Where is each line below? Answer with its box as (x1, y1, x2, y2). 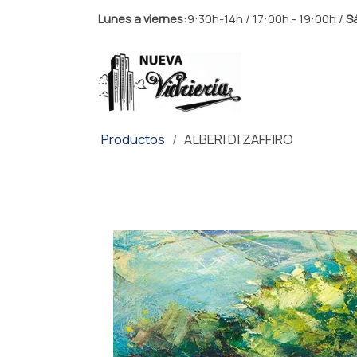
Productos (101, 130, 166, 149)
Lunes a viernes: (97, 10, 187, 26)
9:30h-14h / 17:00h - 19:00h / (186, 10, 346, 26)
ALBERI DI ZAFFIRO (183, 130, 293, 149)
